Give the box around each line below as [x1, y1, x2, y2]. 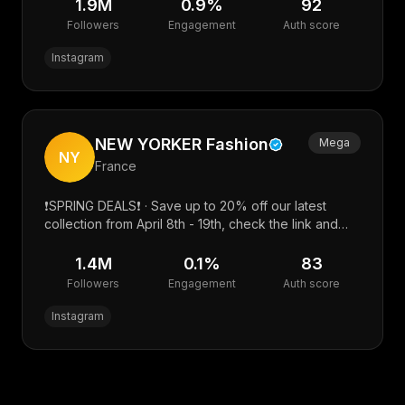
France [95, 158, 137, 174]
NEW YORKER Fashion [95, 135, 268, 154]
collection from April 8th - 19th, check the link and [44, 216, 338, 231]
